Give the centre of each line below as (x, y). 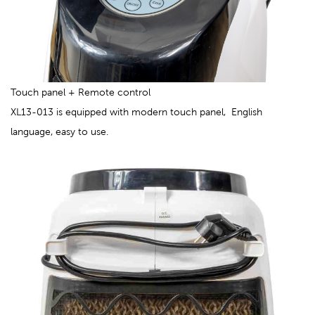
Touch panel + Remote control (81, 92)
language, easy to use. (59, 132)
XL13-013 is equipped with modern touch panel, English (136, 112)
